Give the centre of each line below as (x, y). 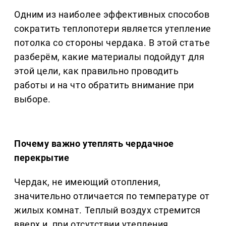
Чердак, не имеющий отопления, (88, 182)
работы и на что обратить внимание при (104, 85)
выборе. (33, 99)
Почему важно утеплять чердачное (94, 144)
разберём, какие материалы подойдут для (109, 57)
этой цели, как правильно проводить (97, 71)
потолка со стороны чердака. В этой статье (112, 43)
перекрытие (42, 158)
